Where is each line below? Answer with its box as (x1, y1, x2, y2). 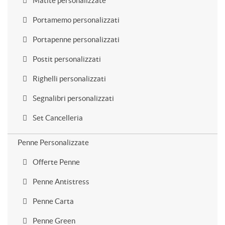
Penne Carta (31, 197, 74, 205)
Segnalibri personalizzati (31, 94, 114, 102)
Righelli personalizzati (31, 74, 106, 83)
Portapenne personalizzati (31, 35, 120, 44)
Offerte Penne (31, 158, 80, 166)
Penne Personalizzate (18, 138, 89, 147)
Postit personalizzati (31, 55, 101, 63)
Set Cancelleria (31, 114, 83, 122)
